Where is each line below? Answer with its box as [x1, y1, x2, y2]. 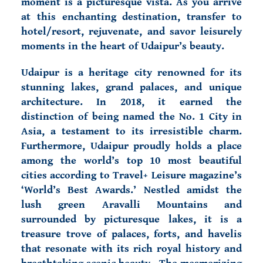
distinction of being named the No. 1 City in [21, 110, 242, 123]
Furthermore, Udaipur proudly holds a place [21, 140, 242, 152]
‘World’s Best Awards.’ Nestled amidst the [21, 184, 242, 196]
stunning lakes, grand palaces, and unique [21, 81, 242, 93]
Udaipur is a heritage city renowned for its [21, 66, 242, 79]
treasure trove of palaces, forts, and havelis [21, 228, 242, 240]
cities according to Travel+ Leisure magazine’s [21, 169, 242, 181]
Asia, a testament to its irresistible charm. [21, 125, 242, 137]
